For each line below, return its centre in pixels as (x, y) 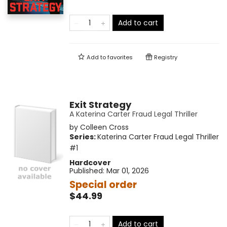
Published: (88, 171)
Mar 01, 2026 (127, 171)
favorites (120, 58)
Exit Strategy (100, 105)
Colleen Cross (104, 127)
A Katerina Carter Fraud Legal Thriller (133, 114)
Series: (83, 137)
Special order (103, 185)
